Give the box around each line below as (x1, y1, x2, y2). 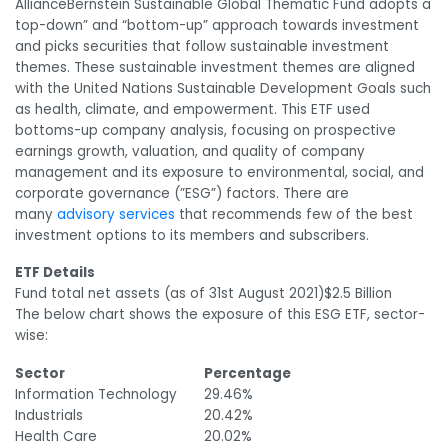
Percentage (204, 364, 291, 384)
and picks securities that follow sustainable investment (15, 36, 389, 56)
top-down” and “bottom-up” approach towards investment (15, 15, 419, 35)
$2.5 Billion (324, 284, 392, 304)
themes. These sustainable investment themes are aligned (15, 57, 415, 77)
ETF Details (15, 263, 95, 283)
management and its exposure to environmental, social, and (15, 162, 424, 182)
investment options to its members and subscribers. (15, 225, 369, 245)
